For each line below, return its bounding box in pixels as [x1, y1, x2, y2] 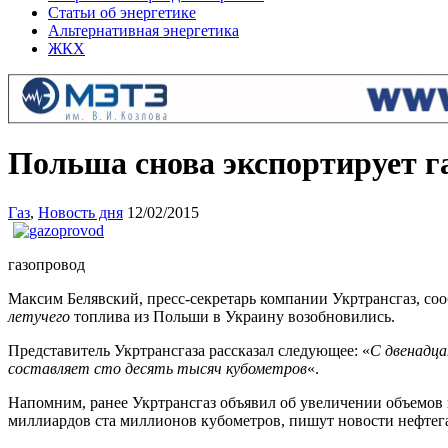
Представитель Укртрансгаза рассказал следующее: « [8, 341, 370, 359]
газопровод [8, 255, 85, 273]
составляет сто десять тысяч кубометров [8, 359, 307, 377]
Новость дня [38, 203, 123, 221]
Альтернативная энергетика [48, 22, 239, 39]
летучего [8, 307, 70, 325]
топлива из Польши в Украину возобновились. [70, 307, 395, 325]
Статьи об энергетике [48, 4, 196, 21]
